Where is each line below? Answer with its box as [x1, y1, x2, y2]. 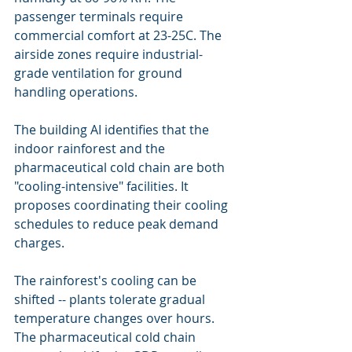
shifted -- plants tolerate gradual [14, 291, 208, 308]
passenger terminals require [14, 8, 186, 25]
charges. [14, 234, 64, 251]
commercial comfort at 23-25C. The [14, 27, 225, 44]
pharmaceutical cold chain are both [14, 159, 228, 176]
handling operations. [14, 83, 137, 101]
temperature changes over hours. [14, 310, 218, 327]
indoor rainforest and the [14, 140, 168, 157]
